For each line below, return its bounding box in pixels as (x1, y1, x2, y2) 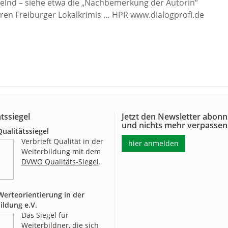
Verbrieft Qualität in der (21, 136, 103, 146)
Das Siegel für (21, 210, 69, 220)
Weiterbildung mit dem (21, 147, 101, 156)
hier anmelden (128, 138, 179, 148)
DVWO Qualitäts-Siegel (21, 157, 99, 166)
